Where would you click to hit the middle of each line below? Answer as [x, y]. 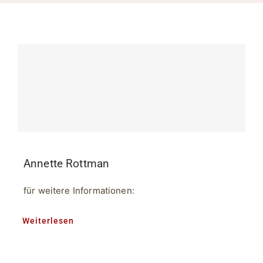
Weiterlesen [48, 221]
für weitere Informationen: [79, 191]
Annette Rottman [66, 164]
